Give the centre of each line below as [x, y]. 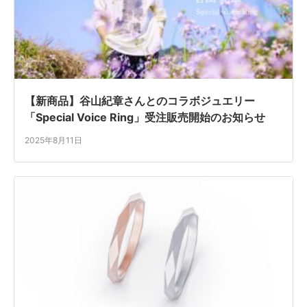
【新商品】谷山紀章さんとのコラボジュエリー [140, 101]
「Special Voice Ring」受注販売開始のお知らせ [145, 118]
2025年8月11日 [53, 140]
